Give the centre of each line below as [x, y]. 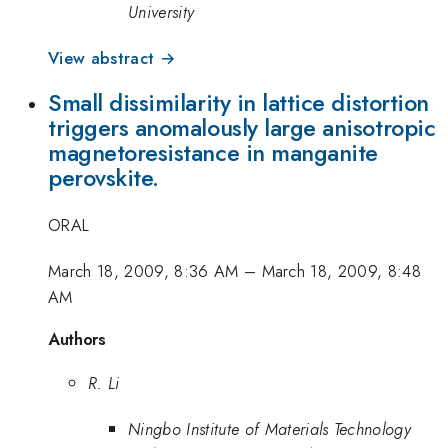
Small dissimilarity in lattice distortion [238, 103]
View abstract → [112, 57]
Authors [77, 338]
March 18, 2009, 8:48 [341, 271]
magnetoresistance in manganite [213, 153]
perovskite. [103, 178]
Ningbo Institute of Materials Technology [270, 429]
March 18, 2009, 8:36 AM [143, 271]
